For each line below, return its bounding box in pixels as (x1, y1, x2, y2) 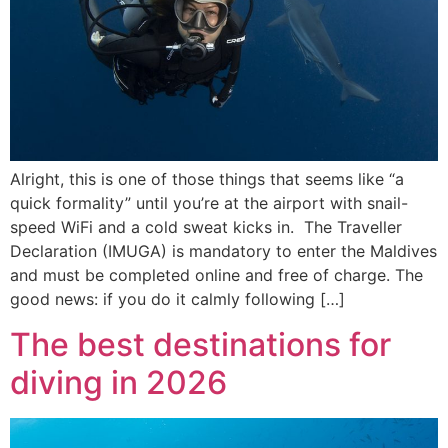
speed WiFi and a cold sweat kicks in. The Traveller (10, 217, 402, 238)
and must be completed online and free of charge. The (10, 265, 423, 286)
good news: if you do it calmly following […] (10, 289, 345, 310)
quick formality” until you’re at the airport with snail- (10, 193, 408, 214)
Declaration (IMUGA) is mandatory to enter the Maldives (10, 241, 437, 262)
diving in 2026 (10, 362, 227, 402)
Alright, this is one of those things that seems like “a (10, 169, 404, 190)
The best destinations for (10, 324, 391, 364)
